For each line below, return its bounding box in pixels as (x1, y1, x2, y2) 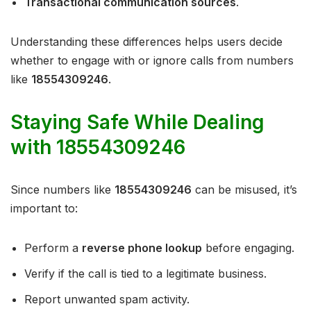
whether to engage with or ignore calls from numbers (10, 53, 294, 68)
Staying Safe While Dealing (10, 110, 264, 135)
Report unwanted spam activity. (24, 292, 190, 307)
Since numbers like (10, 183, 115, 197)
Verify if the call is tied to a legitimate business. (24, 267, 267, 281)
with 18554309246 (10, 135, 185, 160)
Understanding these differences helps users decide (10, 35, 283, 49)
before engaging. (202, 241, 294, 255)
